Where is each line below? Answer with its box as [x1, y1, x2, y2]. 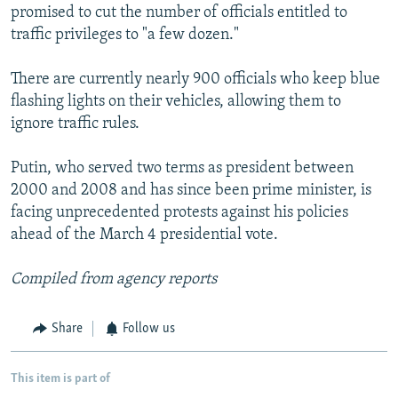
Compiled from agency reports [11, 271, 217, 289]
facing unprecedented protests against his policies [11, 204, 348, 222]
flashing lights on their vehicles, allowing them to [11, 93, 341, 111]
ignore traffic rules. [11, 115, 139, 133]
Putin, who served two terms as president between [11, 160, 354, 178]
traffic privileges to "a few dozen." [11, 27, 239, 44]
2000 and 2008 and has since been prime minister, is [11, 182, 371, 200]
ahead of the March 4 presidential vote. [11, 227, 278, 244]
